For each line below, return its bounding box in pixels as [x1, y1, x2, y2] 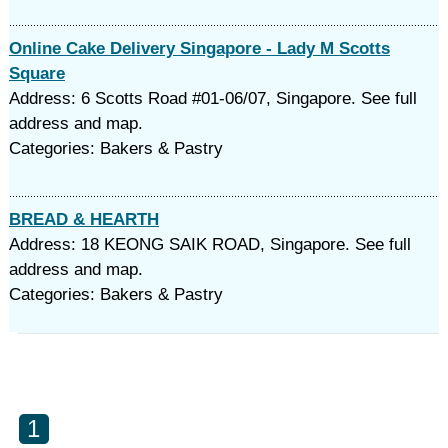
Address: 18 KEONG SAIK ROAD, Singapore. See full [8, 235, 411, 254]
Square [8, 64, 65, 83]
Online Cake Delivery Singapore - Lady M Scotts [8, 39, 390, 58]
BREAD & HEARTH [8, 210, 159, 229]
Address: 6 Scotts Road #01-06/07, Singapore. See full [8, 89, 417, 108]
